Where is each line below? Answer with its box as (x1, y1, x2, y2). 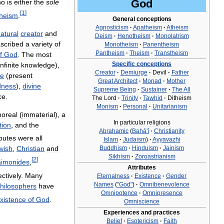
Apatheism (132, 24, 162, 31)
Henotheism (117, 32, 150, 39)
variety (31, 39, 52, 48)
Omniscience (124, 198, 159, 205)
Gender (166, 172, 186, 179)
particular (119, 119, 145, 126)
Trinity (121, 94, 138, 101)
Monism (96, 103, 118, 110)
